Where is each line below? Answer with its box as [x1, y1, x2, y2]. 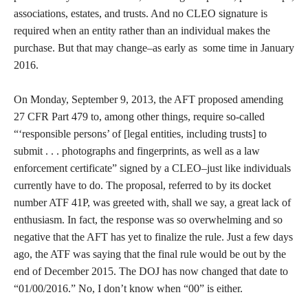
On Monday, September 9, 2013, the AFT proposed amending [14, 93, 283, 105]
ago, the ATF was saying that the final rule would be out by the [14, 248, 286, 260]
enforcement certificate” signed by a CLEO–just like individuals [14, 162, 291, 174]
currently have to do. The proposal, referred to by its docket [14, 179, 271, 191]
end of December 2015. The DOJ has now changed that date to [14, 265, 288, 277]
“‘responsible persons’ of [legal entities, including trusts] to [14, 128, 267, 140]
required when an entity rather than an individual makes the [14, 25, 270, 36]
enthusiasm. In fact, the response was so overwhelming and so [14, 214, 283, 225]
